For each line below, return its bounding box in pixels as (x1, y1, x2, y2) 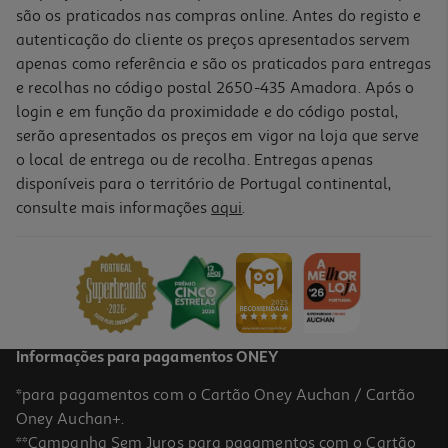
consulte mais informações (16, 198, 212, 219)
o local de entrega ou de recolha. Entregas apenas (16, 150, 373, 171)
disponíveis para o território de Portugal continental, (16, 174, 392, 195)
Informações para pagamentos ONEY (16, 350, 278, 367)
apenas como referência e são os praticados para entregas (16, 54, 432, 75)
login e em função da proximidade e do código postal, (16, 102, 399, 123)
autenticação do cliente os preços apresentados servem (16, 30, 411, 51)
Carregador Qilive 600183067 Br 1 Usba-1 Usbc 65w (21, 208, 333, 226)
